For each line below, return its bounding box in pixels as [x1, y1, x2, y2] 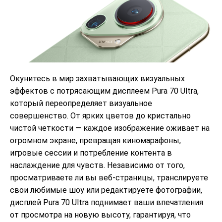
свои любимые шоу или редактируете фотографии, [10, 185, 202, 195]
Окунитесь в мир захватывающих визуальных [10, 73, 185, 83]
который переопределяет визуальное [10, 98, 152, 108]
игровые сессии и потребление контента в [10, 148, 172, 158]
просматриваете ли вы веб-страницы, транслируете [10, 172, 208, 182]
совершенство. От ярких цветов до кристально [10, 111, 191, 120]
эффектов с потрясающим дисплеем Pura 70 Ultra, [10, 86, 199, 96]
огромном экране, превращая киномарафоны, [10, 135, 181, 145]
